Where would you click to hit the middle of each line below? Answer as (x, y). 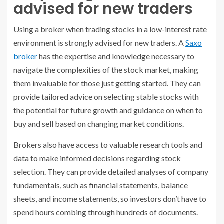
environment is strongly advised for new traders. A (99, 42)
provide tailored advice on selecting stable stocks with (106, 96)
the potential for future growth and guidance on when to (108, 110)
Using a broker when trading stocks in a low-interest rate (110, 29)
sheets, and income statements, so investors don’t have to (110, 198)
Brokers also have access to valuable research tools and (108, 144)
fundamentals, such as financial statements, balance (101, 185)
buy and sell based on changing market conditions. (99, 123)
